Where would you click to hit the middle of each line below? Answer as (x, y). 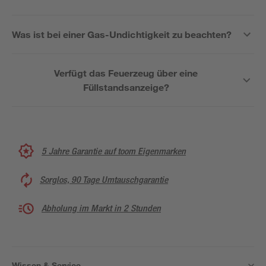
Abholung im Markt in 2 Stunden (101, 208)
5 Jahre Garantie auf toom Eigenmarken (114, 151)
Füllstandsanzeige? (126, 87)
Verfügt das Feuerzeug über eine (126, 73)
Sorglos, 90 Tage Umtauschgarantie (104, 180)
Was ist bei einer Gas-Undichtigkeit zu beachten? (122, 34)
